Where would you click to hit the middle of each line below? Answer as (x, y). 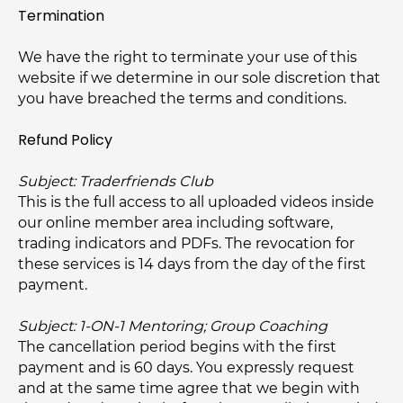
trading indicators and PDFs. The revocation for (186, 243)
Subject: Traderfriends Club (116, 181)
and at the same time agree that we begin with (189, 388)
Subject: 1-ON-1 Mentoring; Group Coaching (173, 326)
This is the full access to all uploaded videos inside (196, 202)
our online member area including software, (175, 223)
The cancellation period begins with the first (177, 347)
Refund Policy (65, 140)
